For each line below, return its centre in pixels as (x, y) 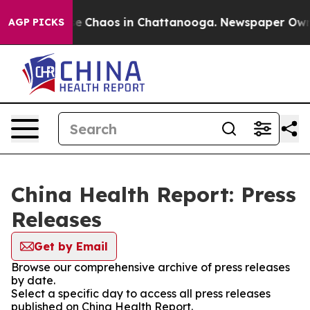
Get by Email (71, 246)
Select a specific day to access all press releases (141, 293)
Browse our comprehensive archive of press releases (151, 267)
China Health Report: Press (154, 194)
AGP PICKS (36, 22)
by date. (33, 280)
